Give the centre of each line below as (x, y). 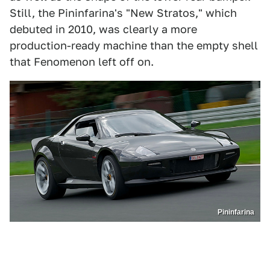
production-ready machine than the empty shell (134, 45)
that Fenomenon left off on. (82, 61)
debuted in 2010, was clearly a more (103, 29)
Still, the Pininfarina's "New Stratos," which (123, 13)
